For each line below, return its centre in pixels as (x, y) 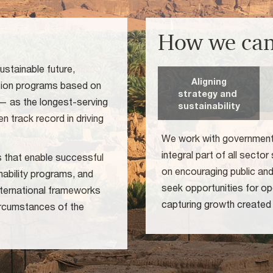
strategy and (209, 94)
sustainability (209, 106)
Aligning (209, 81)
